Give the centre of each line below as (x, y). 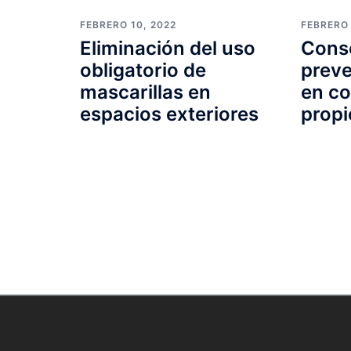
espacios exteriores (169, 114)
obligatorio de (143, 70)
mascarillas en (145, 92)
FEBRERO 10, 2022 (128, 25)
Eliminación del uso (168, 48)
